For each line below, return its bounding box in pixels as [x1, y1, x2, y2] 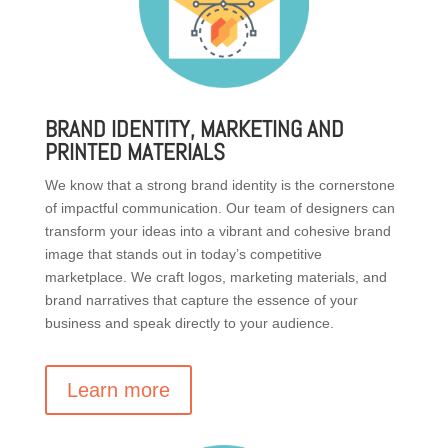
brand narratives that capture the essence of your [44, 291, 358, 308]
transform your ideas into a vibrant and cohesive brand [44, 222, 391, 239]
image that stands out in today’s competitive [44, 245, 322, 262]
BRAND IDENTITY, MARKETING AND [44, 113, 344, 144]
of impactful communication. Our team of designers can [44, 199, 395, 216]
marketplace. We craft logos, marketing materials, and [44, 268, 387, 285]
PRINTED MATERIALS [44, 136, 225, 167]
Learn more [66, 378, 170, 401]
